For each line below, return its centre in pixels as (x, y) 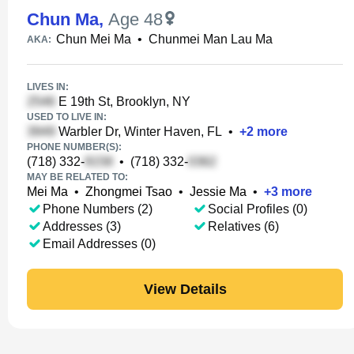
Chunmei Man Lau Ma (211, 39)
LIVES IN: (48, 87)
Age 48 (136, 19)
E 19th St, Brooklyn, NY (123, 102)
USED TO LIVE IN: (67, 117)
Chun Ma (63, 19)
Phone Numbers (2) (98, 209)
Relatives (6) (243, 226)
